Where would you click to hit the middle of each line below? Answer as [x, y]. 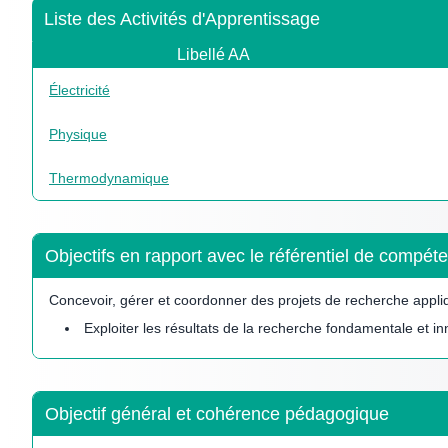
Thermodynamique [109, 177]
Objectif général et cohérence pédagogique [217, 413]
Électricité [79, 89]
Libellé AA [213, 54]
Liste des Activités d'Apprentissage [182, 18]
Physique [78, 133]
